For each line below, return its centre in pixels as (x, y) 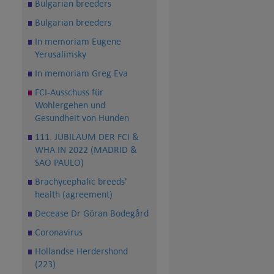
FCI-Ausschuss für (69, 92)
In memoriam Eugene (78, 42)
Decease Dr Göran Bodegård (92, 213)
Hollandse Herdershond (81, 251)
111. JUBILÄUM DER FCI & (87, 137)
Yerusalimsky (61, 54)
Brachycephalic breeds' (81, 182)
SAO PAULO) (59, 163)
